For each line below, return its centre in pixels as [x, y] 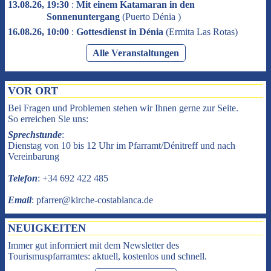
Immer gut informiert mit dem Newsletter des [93, 245]
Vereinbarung [34, 156]
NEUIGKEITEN [47, 228]
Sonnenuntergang [83, 17]
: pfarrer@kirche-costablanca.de [92, 200]
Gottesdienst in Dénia [120, 32]
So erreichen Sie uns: [48, 119]
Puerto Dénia [152, 17]
